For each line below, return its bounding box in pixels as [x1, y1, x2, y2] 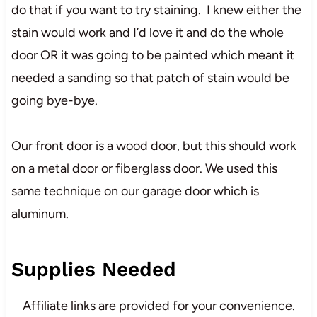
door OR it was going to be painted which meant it [11, 47, 294, 63]
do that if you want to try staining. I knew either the [11, 1, 301, 18]
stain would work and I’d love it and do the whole [11, 24, 284, 40]
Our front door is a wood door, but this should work [11, 137, 296, 154]
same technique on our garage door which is [11, 183, 259, 199]
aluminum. [11, 205, 69, 221]
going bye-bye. [11, 92, 98, 108]
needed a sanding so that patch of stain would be [11, 69, 289, 86]
